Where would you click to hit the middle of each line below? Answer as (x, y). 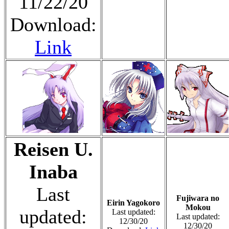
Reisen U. (53, 149)
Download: (53, 24)
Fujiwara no (198, 198)
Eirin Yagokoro (133, 202)
